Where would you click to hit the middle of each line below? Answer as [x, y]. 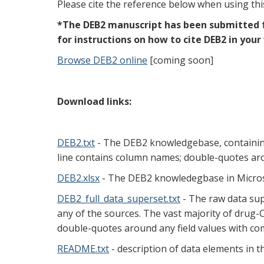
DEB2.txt [76, 143]
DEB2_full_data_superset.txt [119, 199]
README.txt [83, 249]
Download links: [94, 101]
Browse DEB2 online [102, 60]
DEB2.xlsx [78, 178]
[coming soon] [180, 60]
